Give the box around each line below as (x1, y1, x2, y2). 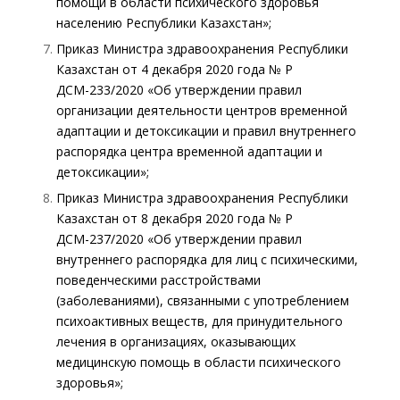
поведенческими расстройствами (55, 271, 261, 288)
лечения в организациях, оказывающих (55, 332, 296, 350)
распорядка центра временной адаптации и (55, 142, 322, 160)
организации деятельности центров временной (55, 101, 347, 119)
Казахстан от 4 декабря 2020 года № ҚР (55, 60, 293, 78)
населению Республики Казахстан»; (55, 13, 271, 31)
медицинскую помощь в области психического (55, 353, 341, 371)
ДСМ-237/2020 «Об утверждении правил (55, 229, 302, 247)
